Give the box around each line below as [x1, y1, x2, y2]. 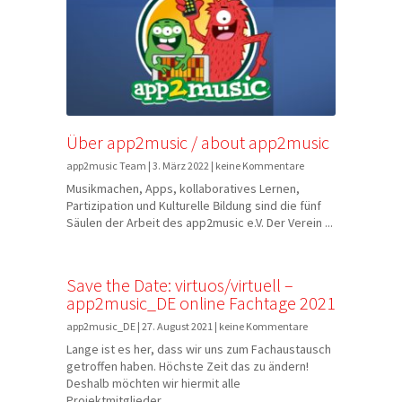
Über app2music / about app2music [66, 131, 329, 153]
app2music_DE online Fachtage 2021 [66, 292, 336, 314]
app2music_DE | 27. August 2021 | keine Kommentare [66, 319, 308, 333]
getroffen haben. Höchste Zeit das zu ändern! [66, 358, 309, 374]
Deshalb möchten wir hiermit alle [66, 375, 240, 391]
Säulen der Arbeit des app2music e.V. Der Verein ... [66, 214, 333, 231]
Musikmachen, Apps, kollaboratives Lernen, [66, 180, 300, 197]
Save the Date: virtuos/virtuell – [66, 274, 293, 296]
